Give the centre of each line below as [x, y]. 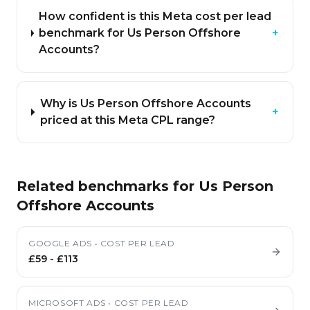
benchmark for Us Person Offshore [140, 33]
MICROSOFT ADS [67, 303]
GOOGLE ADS [60, 243]
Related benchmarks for [108, 186]
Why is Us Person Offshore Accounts [145, 103]
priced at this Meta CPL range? [127, 120]
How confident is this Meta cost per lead [155, 16]
